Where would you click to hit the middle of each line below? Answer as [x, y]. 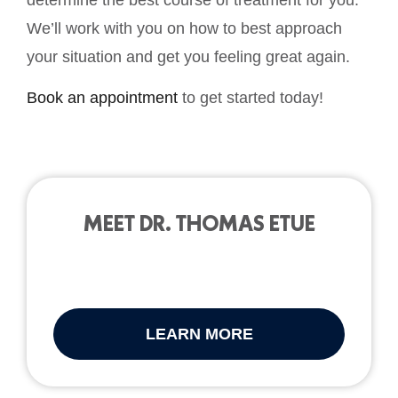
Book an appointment [102, 98]
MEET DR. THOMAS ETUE [199, 224]
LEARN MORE [199, 334]
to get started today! [251, 98]
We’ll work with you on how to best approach [184, 28]
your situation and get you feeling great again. [188, 56]
